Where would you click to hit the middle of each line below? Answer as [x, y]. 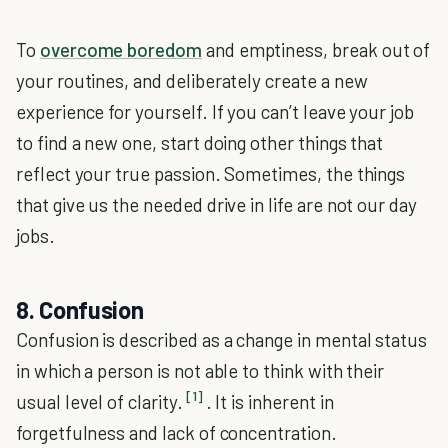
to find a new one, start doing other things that [200, 142]
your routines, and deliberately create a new [192, 80]
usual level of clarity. [99, 401]
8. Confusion [80, 309]
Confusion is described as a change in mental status [222, 339]
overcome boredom [120, 49]
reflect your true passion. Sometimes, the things [211, 173]
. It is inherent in [269, 401]
